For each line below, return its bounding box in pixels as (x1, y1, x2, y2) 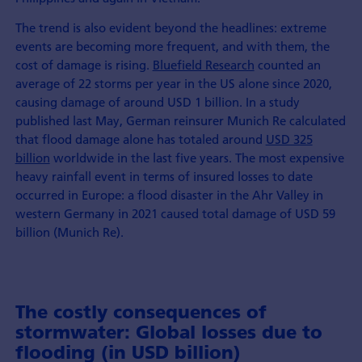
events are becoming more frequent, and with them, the (15, 38, 330, 55)
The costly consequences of (15, 300, 267, 323)
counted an (254, 57, 321, 74)
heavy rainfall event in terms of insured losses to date (15, 168, 313, 185)
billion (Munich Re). (15, 224, 124, 241)
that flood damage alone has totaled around (15, 131, 266, 148)
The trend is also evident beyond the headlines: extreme (15, 19, 326, 36)
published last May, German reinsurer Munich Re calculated (15, 112, 346, 129)
